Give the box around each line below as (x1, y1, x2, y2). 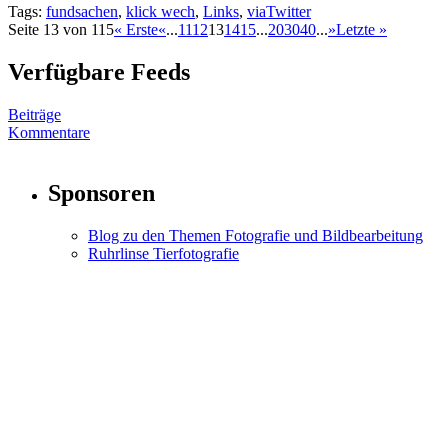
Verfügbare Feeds (8, 59, 190, 86)
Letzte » (336, 21, 387, 39)
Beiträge (8, 106, 61, 124)
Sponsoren (48, 179, 155, 206)
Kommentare (8, 124, 90, 142)
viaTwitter (247, 3, 311, 21)
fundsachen (46, 3, 118, 21)
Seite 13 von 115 (8, 21, 114, 39)
